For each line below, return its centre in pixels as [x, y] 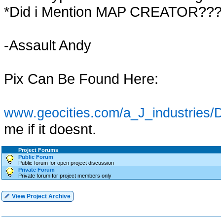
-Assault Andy [48, 45]
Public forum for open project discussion [66, 163]
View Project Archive [40, 196]
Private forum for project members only [65, 176]
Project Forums [38, 150]
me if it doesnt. [50, 129]
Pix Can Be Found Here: [81, 79]
